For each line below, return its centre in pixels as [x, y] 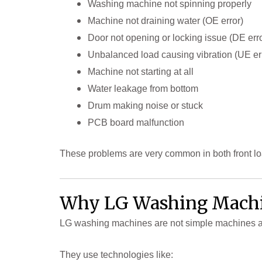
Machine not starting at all [141, 72]
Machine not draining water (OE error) [166, 21]
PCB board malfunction [136, 123]
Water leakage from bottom [143, 89]
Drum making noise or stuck [145, 106]
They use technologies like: [116, 255]
